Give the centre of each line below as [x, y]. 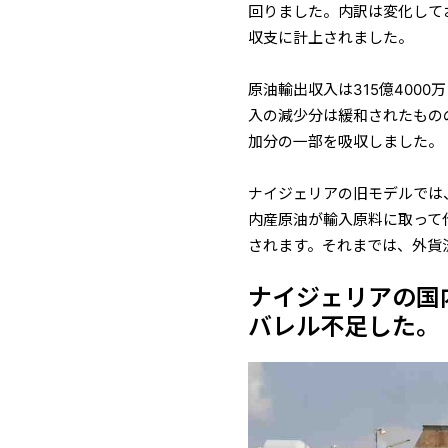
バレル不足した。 [344, 327]
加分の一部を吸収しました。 [346, 142]
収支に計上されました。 [331, 38]
